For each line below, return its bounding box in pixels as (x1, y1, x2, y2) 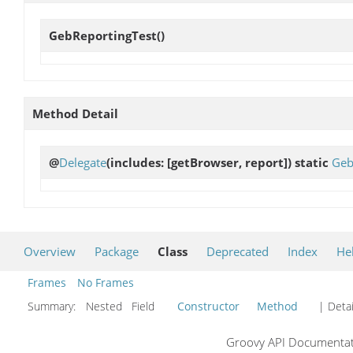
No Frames (77, 275, 134, 290)
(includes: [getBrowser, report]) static (106, 154, 332, 170)
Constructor (177, 299, 240, 314)
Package (95, 243, 139, 259)
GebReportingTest (49, 27, 157, 43)
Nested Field (83, 299, 173, 314)
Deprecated (206, 243, 269, 259)
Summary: (28, 299, 79, 314)
